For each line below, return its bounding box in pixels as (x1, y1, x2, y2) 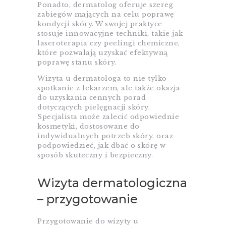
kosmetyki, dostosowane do (37, 122, 140, 131)
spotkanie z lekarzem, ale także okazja (37, 84, 180, 93)
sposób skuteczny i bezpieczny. (37, 151, 153, 160)
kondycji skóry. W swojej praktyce (37, 20, 162, 29)
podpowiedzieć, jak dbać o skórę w (37, 141, 166, 150)
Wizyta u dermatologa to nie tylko (37, 74, 167, 83)
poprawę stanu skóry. (37, 58, 117, 67)
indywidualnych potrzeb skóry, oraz (37, 132, 173, 141)
